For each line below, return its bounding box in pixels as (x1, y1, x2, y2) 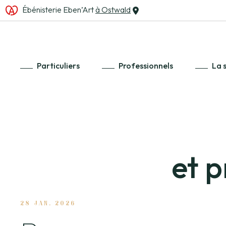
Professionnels (119, 61, 173, 71)
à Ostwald (95, 4, 131, 15)
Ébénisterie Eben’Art (22, 4, 95, 15)
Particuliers (37, 61, 80, 71)
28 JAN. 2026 (20, 200, 76, 207)
